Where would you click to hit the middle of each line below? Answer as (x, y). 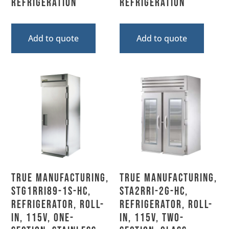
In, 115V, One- (43, 218)
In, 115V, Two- (152, 218)
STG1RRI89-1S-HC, (51, 191)
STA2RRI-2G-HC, (154, 191)
